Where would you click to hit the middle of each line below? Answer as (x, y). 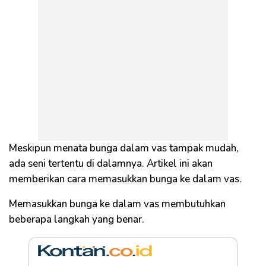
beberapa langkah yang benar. (78, 219)
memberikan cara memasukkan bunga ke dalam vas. (126, 179)
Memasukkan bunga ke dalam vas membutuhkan (117, 204)
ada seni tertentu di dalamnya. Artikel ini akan (111, 164)
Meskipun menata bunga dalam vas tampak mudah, (124, 148)
